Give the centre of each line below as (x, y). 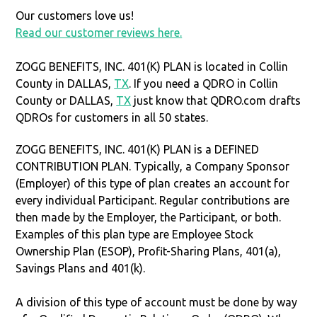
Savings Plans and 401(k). (81, 268)
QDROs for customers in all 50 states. (112, 117)
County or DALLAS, (66, 100)
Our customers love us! (75, 15)
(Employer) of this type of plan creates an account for (153, 183)
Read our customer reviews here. (99, 32)
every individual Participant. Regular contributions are (153, 200)
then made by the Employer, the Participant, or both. (149, 217)
